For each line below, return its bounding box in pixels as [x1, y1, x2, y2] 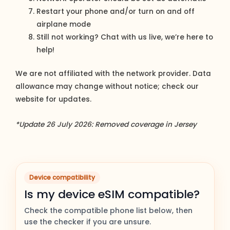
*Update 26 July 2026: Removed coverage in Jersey [15, 119, 197, 129]
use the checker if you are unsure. [24, 216, 151, 227]
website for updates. [15, 94, 91, 104]
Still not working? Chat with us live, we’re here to [36, 32, 214, 43]
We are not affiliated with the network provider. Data [15, 68, 211, 79]
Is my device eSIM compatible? [24, 186, 200, 202]
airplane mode [36, 20, 91, 30]
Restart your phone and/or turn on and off [36, 7, 195, 17]
